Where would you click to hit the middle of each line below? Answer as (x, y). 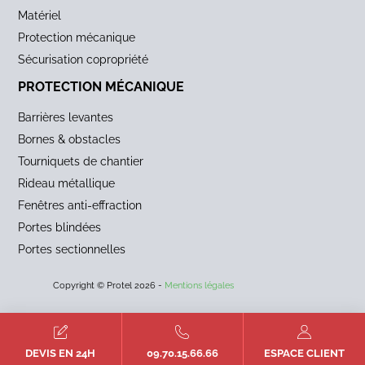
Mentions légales (200, 286)
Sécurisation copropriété (84, 59)
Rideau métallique (67, 183)
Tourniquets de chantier (81, 161)
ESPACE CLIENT (305, 353)
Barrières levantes (66, 117)
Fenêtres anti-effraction (80, 205)
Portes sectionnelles (72, 249)
